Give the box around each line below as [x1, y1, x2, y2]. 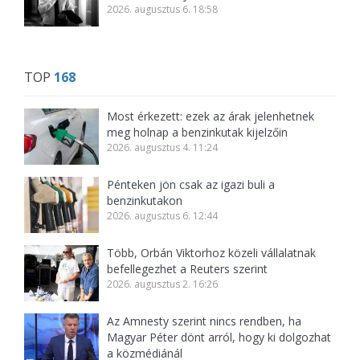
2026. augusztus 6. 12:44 [107, 209, 219, 223]
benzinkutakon [107, 193, 183, 208]
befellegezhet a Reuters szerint [107, 261, 268, 276]
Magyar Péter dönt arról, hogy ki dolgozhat [107, 329, 332, 345]
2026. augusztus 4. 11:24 [107, 141, 219, 154]
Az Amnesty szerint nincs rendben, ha [107, 313, 302, 329]
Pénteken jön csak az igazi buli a [107, 177, 276, 192]
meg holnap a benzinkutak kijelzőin [107, 125, 288, 140]
